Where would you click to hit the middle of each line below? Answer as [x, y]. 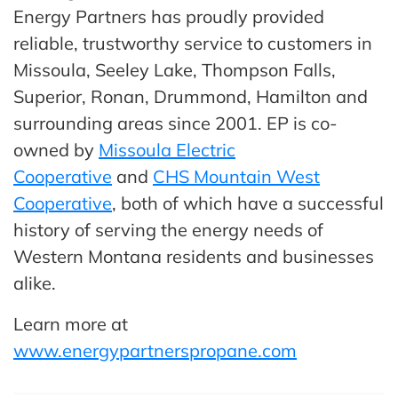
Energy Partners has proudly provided [169, 16]
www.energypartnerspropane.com [155, 350]
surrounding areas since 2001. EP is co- [175, 123]
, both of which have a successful [248, 203]
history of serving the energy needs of [168, 229]
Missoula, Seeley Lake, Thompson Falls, [175, 69]
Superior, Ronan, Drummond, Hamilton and [191, 96]
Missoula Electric [167, 149]
